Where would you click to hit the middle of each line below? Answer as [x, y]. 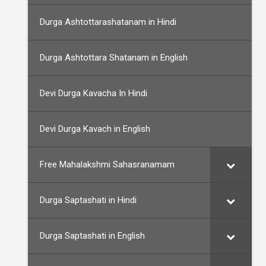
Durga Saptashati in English [92, 236]
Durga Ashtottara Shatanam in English [114, 58]
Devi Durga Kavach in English [95, 129]
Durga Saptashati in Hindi [88, 200]
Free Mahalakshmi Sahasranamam [107, 164]
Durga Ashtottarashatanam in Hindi [108, 22]
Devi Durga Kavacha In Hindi [94, 93]
